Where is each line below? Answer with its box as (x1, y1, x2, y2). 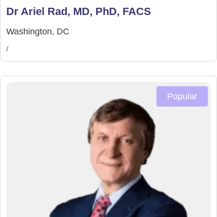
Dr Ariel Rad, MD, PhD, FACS (6, 5, 151, 17)
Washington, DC (6, 26, 69, 36)
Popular (167, 91, 197, 101)
